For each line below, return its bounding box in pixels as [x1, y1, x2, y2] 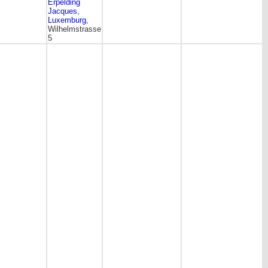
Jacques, [48, 7, 80, 16]
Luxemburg [48, 16, 86, 25]
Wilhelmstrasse [48, 25, 101, 33]
